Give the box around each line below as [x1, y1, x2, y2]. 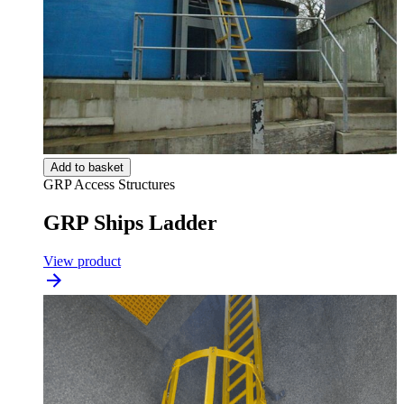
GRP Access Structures [43, 176, 175, 192]
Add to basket [50, 160, 124, 174]
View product [43, 252, 121, 269]
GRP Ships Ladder [43, 210, 217, 234]
